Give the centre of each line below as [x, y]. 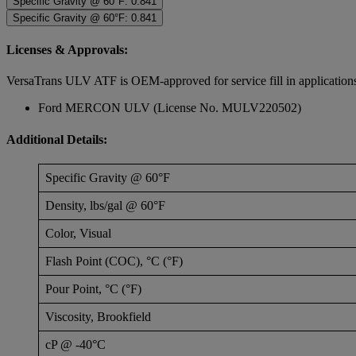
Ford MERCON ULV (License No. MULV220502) [170, 108]
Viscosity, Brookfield [98, 316]
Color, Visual [78, 233]
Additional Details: [57, 139]
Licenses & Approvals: [67, 50]
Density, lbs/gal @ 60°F [105, 205]
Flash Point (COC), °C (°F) [114, 261]
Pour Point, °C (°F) [93, 288]
